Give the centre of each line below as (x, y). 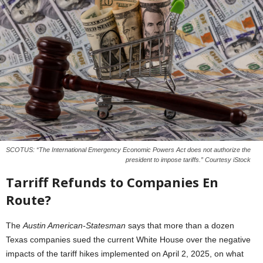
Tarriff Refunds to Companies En (112, 182)
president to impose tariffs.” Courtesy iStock (188, 159)
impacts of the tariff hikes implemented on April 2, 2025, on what (125, 253)
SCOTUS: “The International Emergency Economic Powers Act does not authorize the (128, 149)
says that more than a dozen (180, 225)
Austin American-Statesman (74, 225)
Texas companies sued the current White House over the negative (128, 239)
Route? (28, 199)
